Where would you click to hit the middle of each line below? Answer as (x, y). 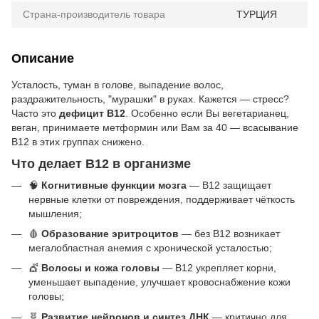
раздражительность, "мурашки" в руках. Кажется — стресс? (150, 99)
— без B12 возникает (229, 233)
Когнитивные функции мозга (114, 185)
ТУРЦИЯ (257, 14)
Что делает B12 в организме (101, 164)
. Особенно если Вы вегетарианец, (207, 113)
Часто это (35, 113)
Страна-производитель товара (94, 14)
